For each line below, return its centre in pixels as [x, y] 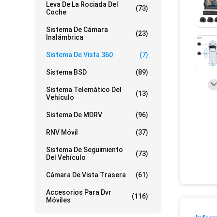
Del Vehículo [66, 158]
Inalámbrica [65, 38]
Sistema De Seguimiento [85, 150]
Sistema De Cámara [77, 30]
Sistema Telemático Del [84, 90]
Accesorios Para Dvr [79, 193]
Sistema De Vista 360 [79, 55]
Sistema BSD [66, 72]
